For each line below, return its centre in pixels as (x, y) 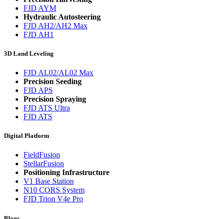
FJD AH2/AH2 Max (55, 25)
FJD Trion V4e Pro (53, 199)
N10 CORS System (54, 190)
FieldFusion (42, 155)
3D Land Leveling (29, 53)
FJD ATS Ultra (47, 108)
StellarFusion (44, 164)
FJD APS (38, 90)
